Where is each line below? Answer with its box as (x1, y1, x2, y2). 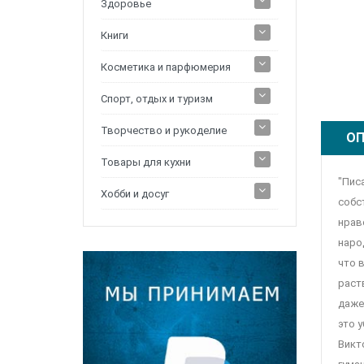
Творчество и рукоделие (101, 124, 227, 137)
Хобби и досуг (101, 188, 169, 201)
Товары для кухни (101, 156, 191, 169)
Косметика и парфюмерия (101, 61, 231, 74)
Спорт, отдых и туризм (101, 93, 213, 106)
